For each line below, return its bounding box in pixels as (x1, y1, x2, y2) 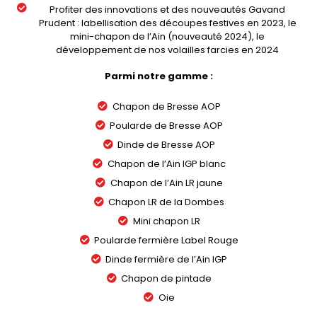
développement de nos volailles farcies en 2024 (56, 43, 279, 57)
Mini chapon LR (132, 214, 200, 228)
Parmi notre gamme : (104, 69, 213, 83)
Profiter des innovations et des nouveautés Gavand (50, 3, 286, 17)
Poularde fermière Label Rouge (94, 233, 239, 247)
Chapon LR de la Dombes (108, 195, 225, 209)
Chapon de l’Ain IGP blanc (107, 156, 226, 171)
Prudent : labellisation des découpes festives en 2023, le (38, 16, 296, 30)
